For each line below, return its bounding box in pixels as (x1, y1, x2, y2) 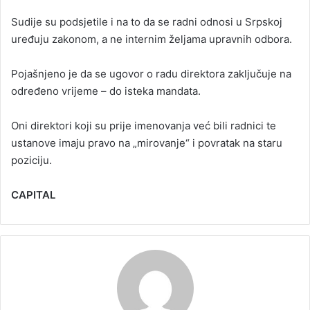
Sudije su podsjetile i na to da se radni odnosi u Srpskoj (11, 15, 282, 28)
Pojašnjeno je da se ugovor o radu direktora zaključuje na (11, 66, 291, 80)
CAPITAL (11, 188, 55, 201)
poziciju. (11, 153, 52, 167)
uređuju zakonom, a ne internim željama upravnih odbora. (11, 32, 292, 46)
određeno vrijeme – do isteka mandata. (11, 84, 201, 98)
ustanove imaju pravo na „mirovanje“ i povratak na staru (11, 136, 282, 149)
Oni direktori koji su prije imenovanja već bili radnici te (11, 118, 276, 132)
